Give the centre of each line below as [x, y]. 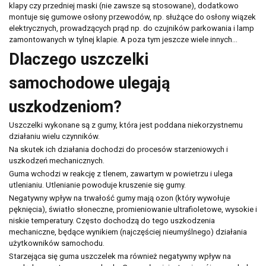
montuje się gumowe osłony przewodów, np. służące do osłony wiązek [132, 17]
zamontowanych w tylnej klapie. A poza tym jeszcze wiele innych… [123, 40]
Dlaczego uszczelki [79, 59]
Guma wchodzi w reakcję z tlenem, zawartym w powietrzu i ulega [121, 174]
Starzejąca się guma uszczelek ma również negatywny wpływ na [120, 256]
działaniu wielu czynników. [54, 136]
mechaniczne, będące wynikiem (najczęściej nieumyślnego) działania [128, 232]
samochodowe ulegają [89, 83]
